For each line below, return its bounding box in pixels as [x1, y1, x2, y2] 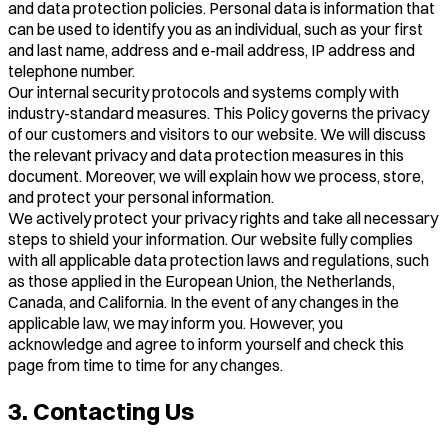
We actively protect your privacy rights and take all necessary [8, 207, 438, 228]
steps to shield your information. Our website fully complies [8, 228, 413, 249]
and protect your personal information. [8, 186, 274, 207]
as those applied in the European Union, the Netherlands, [8, 270, 395, 291]
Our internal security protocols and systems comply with [8, 81, 399, 102]
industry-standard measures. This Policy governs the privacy [8, 102, 429, 123]
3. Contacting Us [8, 396, 194, 427]
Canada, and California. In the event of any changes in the [8, 291, 399, 312]
